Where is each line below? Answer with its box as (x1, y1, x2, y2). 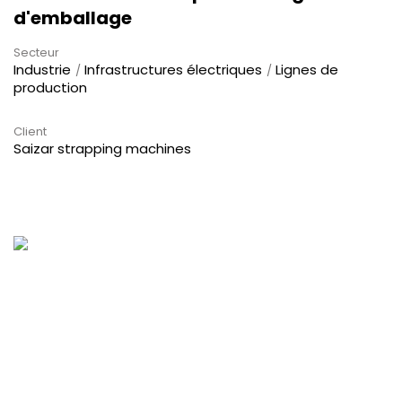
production (13, 77, 87, 97)
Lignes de (275, 59, 338, 79)
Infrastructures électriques (84, 59, 262, 79)
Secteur (13, 43, 59, 61)
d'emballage (13, 4, 132, 31)
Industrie (13, 59, 71, 79)
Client (13, 122, 47, 140)
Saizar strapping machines (13, 138, 191, 158)
